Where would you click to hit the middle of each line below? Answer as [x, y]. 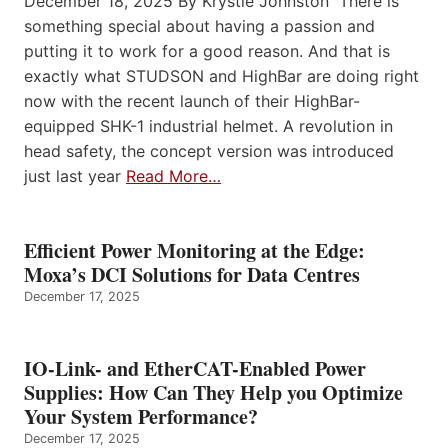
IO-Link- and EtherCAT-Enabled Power [195, 369]
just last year [75, 176]
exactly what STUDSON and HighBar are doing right [221, 76]
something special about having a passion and [199, 26]
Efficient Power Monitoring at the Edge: [194, 251]
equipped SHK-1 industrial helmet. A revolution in [208, 126]
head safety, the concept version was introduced [209, 151]
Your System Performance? [141, 417]
